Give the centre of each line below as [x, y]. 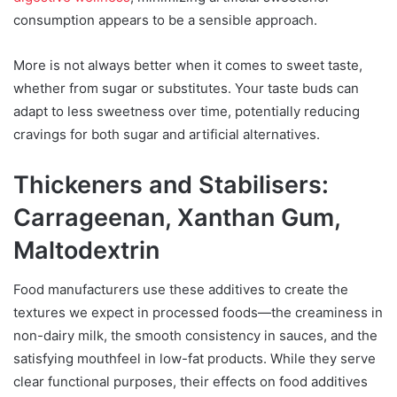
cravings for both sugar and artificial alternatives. [167, 134]
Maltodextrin [86, 250]
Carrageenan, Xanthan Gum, [177, 217]
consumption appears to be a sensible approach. [165, 19]
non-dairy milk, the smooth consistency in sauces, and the [195, 336]
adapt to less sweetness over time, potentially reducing [187, 111]
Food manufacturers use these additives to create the [181, 290]
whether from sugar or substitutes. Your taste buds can [186, 88]
